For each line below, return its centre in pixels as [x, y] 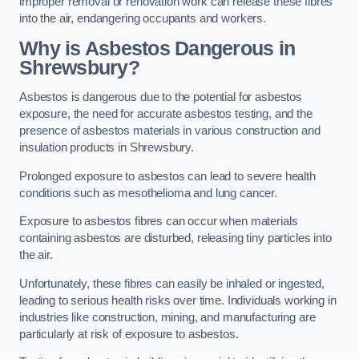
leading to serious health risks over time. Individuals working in [178, 300]
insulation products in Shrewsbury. [107, 148]
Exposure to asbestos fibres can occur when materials [159, 222]
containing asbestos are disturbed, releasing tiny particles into [175, 238]
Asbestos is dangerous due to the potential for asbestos [161, 97]
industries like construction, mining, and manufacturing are [167, 317]
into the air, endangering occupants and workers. [143, 19]
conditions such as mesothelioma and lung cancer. [149, 193]
